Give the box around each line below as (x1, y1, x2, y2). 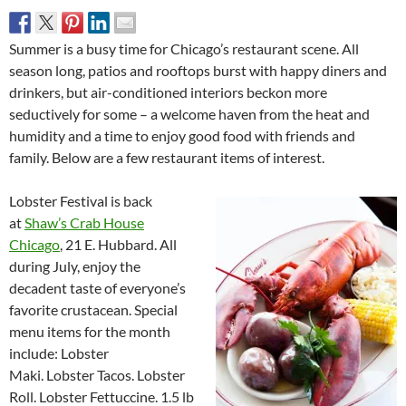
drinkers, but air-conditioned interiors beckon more (9, 82, 327, 101)
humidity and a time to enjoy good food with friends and (9, 126, 355, 144)
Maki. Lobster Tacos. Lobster (9, 365, 185, 383)
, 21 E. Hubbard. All (60, 235, 177, 253)
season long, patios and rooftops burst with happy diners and (9, 61, 387, 79)
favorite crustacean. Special (9, 300, 178, 318)
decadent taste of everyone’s (9, 278, 186, 296)
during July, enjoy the (9, 256, 140, 275)
